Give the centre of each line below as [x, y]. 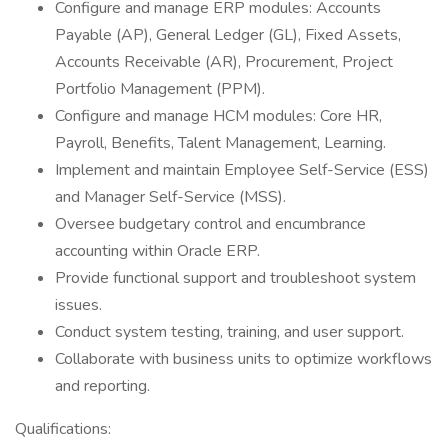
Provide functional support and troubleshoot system [235, 278]
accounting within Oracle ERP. [157, 251]
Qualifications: [63, 429]
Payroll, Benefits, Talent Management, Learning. [220, 143]
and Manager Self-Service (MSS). [170, 197]
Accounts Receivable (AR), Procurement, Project [224, 62]
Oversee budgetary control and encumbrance [210, 224]
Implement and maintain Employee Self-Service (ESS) [242, 170]
